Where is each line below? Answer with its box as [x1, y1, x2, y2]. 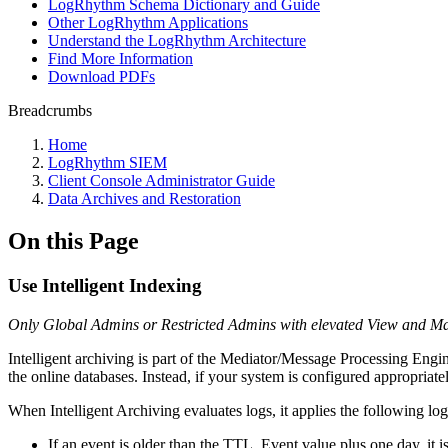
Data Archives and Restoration [48, 190, 241, 207]
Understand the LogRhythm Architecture [48, 32, 306, 49]
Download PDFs [48, 68, 155, 85]
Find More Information [48, 50, 193, 67]
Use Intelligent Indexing [8, 274, 202, 296]
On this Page [8, 227, 139, 254]
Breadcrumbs [8, 102, 92, 119]
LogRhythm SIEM [48, 154, 167, 171]
